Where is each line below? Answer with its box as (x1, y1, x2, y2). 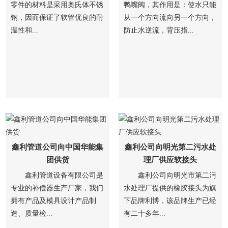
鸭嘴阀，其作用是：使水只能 (123, 1, 216, 9)
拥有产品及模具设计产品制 (11, 197, 97, 205)
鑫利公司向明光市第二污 (137, 172, 216, 179)
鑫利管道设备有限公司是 (25, 172, 104, 179)
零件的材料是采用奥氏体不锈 (11, 1, 104, 9)
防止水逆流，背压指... (123, 26, 194, 34)
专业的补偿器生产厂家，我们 (11, 184, 104, 192)
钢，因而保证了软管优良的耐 (11, 14, 104, 21)
